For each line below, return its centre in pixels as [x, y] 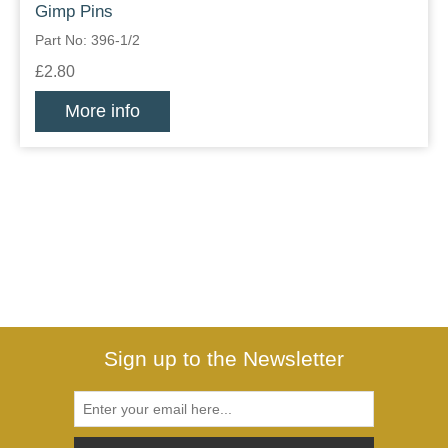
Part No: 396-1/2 [87, 40]
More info [102, 111]
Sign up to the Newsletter [224, 359]
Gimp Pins [74, 12]
